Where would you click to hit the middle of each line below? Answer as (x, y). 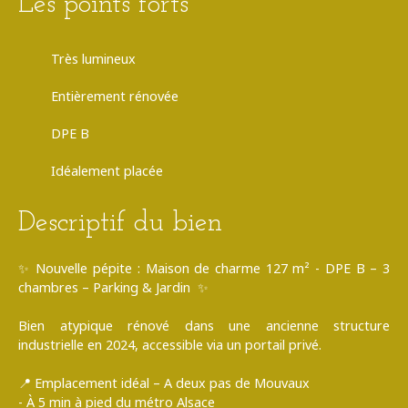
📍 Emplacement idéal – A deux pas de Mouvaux (164, 383)
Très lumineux (93, 59)
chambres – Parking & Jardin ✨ (113, 288)
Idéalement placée (107, 171)
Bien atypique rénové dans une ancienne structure (204, 326)
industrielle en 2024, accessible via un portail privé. (170, 345)
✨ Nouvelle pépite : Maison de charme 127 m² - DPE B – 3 (204, 269)
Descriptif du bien (120, 224)
